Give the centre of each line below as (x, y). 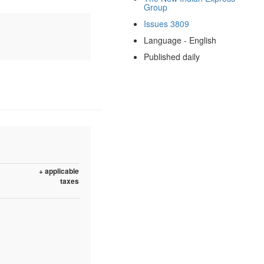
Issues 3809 (166, 23)
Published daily (171, 56)
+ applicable (59, 171)
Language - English (180, 40)
